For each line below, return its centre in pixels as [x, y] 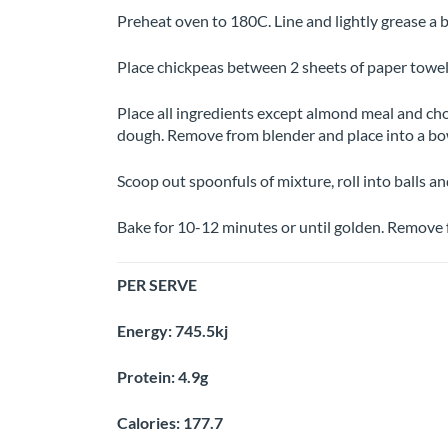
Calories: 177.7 [170, 423]
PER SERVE [157, 285]
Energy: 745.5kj [172, 331]
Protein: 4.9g [162, 377]
